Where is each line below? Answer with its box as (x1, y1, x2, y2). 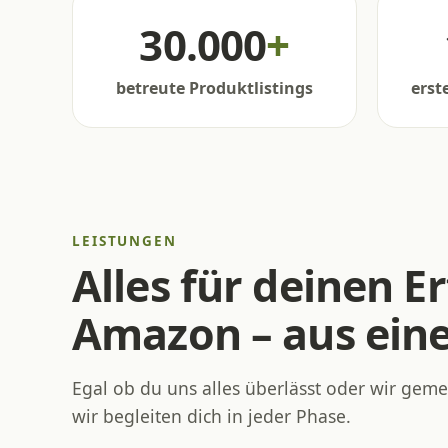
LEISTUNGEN (72, 231, 177, 250)
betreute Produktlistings (116, 76, 313, 99)
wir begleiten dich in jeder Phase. (72, 403, 351, 428)
